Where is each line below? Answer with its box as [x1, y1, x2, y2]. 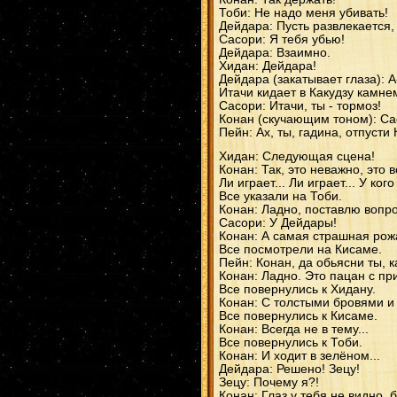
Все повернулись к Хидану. [219, 283, 376, 296]
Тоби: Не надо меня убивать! [219, 6, 388, 19]
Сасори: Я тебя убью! [219, 33, 345, 46]
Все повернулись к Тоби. [219, 336, 362, 349]
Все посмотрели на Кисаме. [219, 243, 382, 256]
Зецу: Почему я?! [219, 376, 319, 389]
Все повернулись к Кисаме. [219, 309, 378, 323]
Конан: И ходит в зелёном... [219, 349, 380, 362]
